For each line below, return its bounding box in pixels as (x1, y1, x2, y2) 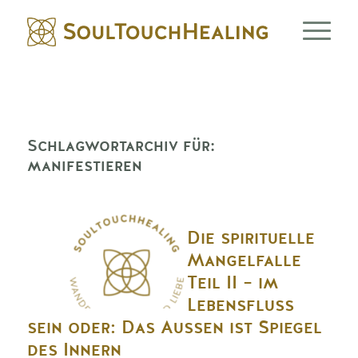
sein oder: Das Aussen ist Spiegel (26, 319, 322, 336)
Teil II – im (186, 274, 278, 292)
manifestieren (26, 157, 142, 173)
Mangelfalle (186, 252, 301, 269)
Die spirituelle (186, 229, 315, 247)
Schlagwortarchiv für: (26, 137, 215, 153)
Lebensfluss (186, 296, 294, 314)
